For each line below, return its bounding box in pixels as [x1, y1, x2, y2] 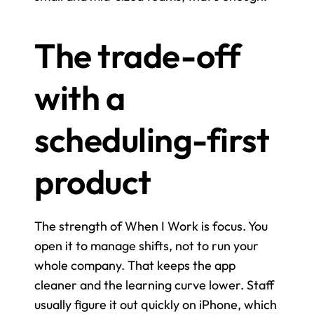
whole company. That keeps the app [34, 257, 235, 273]
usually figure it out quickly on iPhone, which [34, 296, 277, 313]
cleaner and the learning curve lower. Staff [34, 276, 274, 293]
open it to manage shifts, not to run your [34, 237, 259, 254]
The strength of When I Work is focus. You [34, 217, 268, 234]
